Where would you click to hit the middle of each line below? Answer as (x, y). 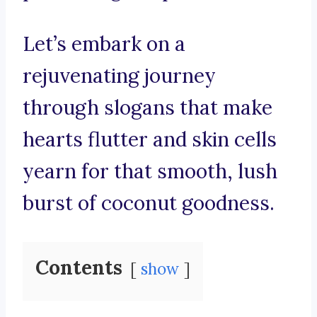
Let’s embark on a (104, 44)
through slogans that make (148, 108)
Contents (79, 268)
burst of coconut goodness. (149, 203)
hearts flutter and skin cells (150, 140)
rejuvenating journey (119, 76)
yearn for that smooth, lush (150, 172)
